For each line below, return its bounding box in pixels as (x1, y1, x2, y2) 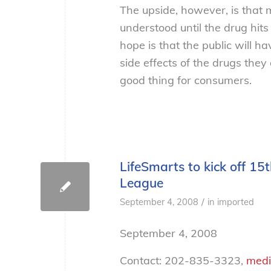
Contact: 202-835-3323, (120, 253, 246, 267)
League (120, 175, 163, 191)
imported (217, 196, 254, 208)
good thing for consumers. (120, 73, 252, 87)
